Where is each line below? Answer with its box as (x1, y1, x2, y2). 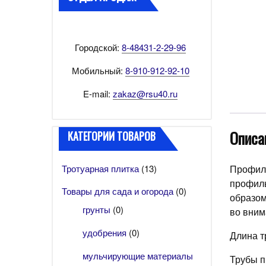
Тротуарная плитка (62, 161, 139, 175)
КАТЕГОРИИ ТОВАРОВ (68, 128, 156, 144)
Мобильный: (71, 64, 125, 77)
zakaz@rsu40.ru (113, 87, 178, 100)
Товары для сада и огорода (62, 184, 173, 197)
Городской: (75, 41, 122, 53)
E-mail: (83, 87, 113, 100)
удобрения (83, 226, 126, 239)
